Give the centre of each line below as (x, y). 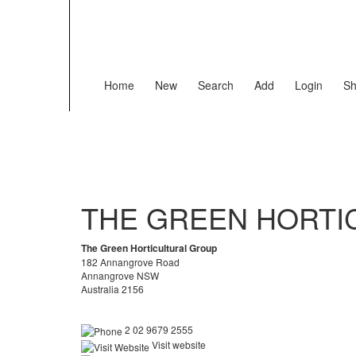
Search (216, 85)
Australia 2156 (112, 289)
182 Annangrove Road (130, 262)
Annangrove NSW (120, 275)
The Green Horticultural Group (149, 248)
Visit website (178, 345)
